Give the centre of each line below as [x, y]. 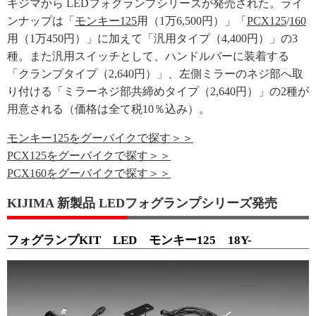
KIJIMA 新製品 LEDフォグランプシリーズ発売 [142, 203]
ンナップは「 [41, 21]
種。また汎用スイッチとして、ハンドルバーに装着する [148, 56]
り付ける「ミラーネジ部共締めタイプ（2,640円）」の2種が [158, 91]
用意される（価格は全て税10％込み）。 [109, 109]
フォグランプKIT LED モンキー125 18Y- [129, 240]
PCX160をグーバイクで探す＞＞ [89, 173]
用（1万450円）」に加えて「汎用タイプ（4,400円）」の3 [152, 38]
